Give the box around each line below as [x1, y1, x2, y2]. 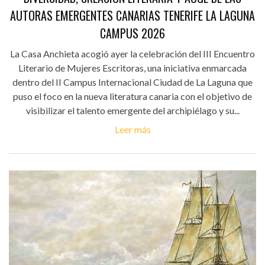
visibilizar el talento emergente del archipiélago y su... [25, 104, 240, 116]
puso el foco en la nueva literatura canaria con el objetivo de [13, 90, 252, 102]
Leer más [114, 123, 151, 135]
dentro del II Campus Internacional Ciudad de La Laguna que [12, 76, 253, 88]
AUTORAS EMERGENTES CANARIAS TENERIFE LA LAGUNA [10, 6, 255, 24]
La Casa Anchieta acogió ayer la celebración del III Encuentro [10, 47, 255, 59]
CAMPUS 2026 [100, 24, 165, 42]
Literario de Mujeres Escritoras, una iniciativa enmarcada [18, 62, 247, 73]
